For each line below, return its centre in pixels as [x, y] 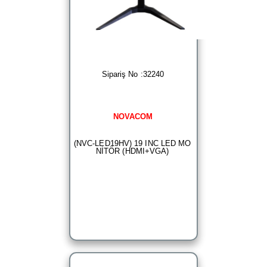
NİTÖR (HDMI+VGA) [132, 151]
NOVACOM [133, 116]
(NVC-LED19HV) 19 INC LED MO [132, 144]
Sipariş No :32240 [133, 74]
